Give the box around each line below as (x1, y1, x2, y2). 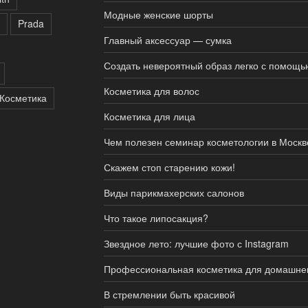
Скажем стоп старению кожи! (103, 160, 235, 175)
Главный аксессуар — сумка (103, 33, 232, 47)
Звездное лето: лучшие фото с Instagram (103, 236, 289, 251)
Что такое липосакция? (103, 211, 208, 225)
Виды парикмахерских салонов (103, 186, 244, 200)
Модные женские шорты (103, 8, 213, 22)
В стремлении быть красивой (103, 287, 235, 302)
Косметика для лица (103, 109, 195, 124)
